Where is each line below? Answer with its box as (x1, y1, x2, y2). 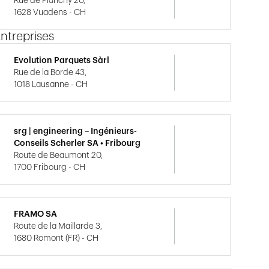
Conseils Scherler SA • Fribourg (14, 139, 141, 148)
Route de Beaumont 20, (14, 151, 103, 160)
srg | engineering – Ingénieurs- (14, 127, 138, 136)
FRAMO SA (14, 210, 58, 219)
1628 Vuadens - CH (14, 8, 86, 17)
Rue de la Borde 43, (14, 68, 87, 77)
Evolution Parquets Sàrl (14, 56, 110, 65)
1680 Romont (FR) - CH (14, 234, 99, 243)
